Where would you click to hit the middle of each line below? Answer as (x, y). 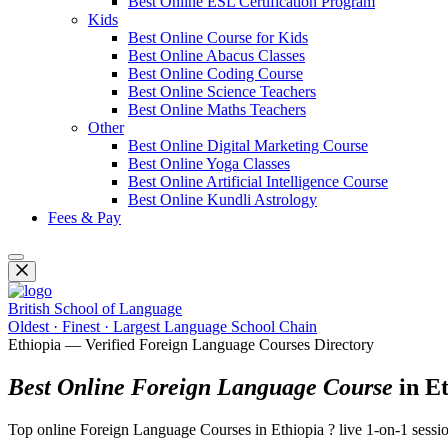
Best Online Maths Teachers (217, 109)
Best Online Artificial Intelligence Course (258, 181)
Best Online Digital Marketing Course (248, 145)
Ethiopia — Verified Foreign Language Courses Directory (191, 344)
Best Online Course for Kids (218, 37)
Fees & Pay (84, 217)
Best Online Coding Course (215, 73)
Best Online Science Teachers (222, 91)
